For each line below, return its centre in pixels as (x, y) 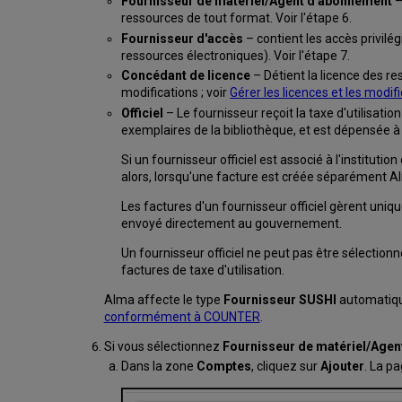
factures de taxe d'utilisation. (203, 270)
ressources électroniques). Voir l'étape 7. (236, 55)
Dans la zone (159, 367)
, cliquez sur (286, 367)
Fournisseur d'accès (183, 38)
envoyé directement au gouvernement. (232, 223)
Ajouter (343, 367)
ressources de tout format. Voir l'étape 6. (237, 18)
